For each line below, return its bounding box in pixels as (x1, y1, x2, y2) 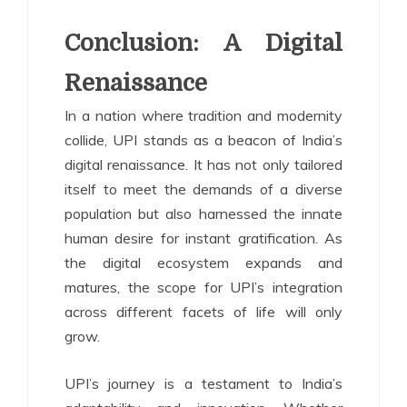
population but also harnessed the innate (65, 204, 342, 223)
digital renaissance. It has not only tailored (65, 155, 342, 174)
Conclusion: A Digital (65, 30, 342, 57)
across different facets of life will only (65, 303, 342, 322)
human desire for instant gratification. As (65, 229, 342, 248)
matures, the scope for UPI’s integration (65, 278, 342, 297)
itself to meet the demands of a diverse (65, 180, 342, 199)
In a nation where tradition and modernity (65, 106, 342, 125)
